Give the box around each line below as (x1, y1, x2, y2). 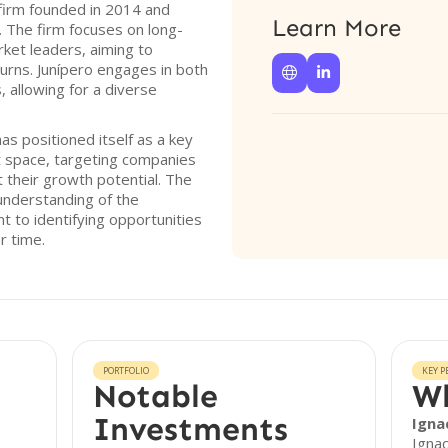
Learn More (272, 13, 401, 42)
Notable (93, 377, 219, 415)
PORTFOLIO (103, 364, 150, 377)
